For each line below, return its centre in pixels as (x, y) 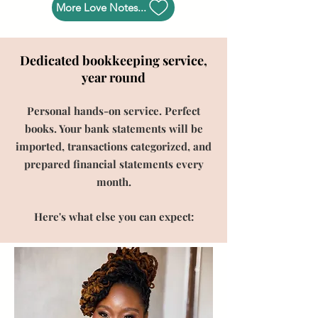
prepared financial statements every (114, 164)
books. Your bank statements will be (114, 128)
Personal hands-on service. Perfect (114, 111)
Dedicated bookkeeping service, (114, 60)
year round (114, 77)
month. (114, 182)
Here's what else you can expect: (114, 216)
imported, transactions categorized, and (114, 146)
